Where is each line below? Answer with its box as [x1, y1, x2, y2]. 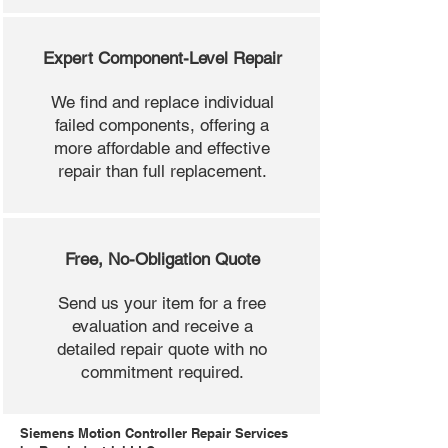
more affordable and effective [54, 138, 270, 159]
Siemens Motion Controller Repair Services [20, 425, 288, 442]
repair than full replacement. [57, 161, 267, 182]
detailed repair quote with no [57, 339, 267, 360]
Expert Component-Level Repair [43, 48, 282, 69]
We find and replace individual [50, 92, 274, 113]
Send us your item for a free [58, 293, 266, 314]
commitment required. [80, 362, 244, 383]
